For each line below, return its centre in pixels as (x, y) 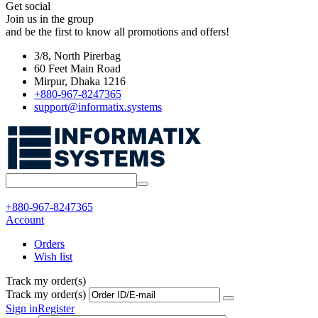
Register (56, 308)
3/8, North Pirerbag (77, 56)
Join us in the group (50, 19)
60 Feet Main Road (77, 68)
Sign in (22, 308)
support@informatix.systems (98, 107)
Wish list (53, 257)
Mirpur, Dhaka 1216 (80, 81)
